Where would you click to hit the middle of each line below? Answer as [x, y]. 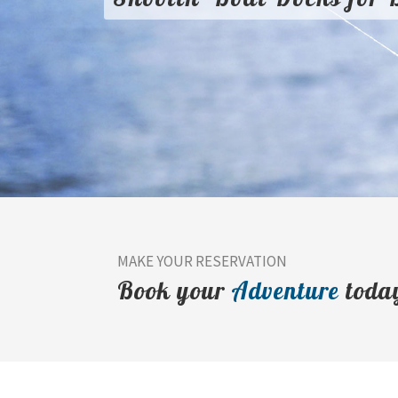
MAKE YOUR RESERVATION [202, 261]
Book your [174, 291]
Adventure [285, 291]
